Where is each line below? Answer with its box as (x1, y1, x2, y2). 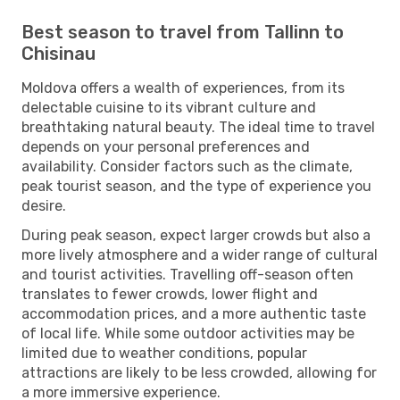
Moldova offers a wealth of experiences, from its (21, 79, 345, 96)
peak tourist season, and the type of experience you (21, 177, 371, 195)
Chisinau (21, 42, 96, 64)
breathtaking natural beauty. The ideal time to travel (21, 118, 375, 136)
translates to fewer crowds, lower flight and (21, 285, 318, 303)
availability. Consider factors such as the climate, (21, 157, 353, 175)
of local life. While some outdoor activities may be (21, 324, 354, 342)
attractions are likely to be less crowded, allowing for (21, 363, 377, 381)
